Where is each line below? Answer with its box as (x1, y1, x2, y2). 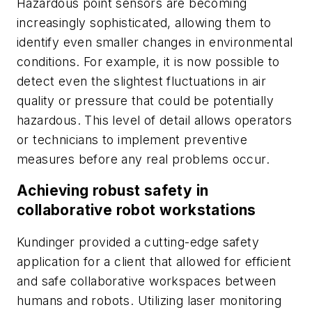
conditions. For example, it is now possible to (17, 54, 280, 69)
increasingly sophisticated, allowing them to (17, 15, 272, 30)
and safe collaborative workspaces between (17, 273, 276, 288)
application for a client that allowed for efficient (17, 253, 292, 269)
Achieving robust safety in (17, 182, 209, 200)
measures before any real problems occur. (17, 151, 270, 166)
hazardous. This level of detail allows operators (17, 112, 292, 127)
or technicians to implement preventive (17, 132, 248, 147)
